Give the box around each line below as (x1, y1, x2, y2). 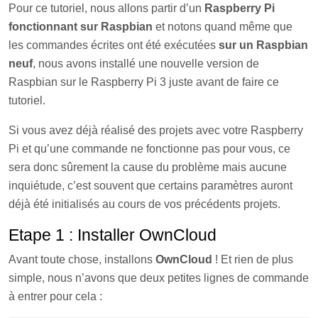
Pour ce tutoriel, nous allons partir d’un (9, 2, 202, 14)
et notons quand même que (153, 21, 292, 33)
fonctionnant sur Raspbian (9, 21, 153, 33)
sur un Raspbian (219, 39, 308, 51)
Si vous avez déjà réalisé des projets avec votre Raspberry (9, 124, 303, 136)
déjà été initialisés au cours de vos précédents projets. (9, 198, 280, 210)
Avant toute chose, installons (9, 253, 155, 265)
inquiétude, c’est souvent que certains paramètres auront (9, 180, 292, 192)
